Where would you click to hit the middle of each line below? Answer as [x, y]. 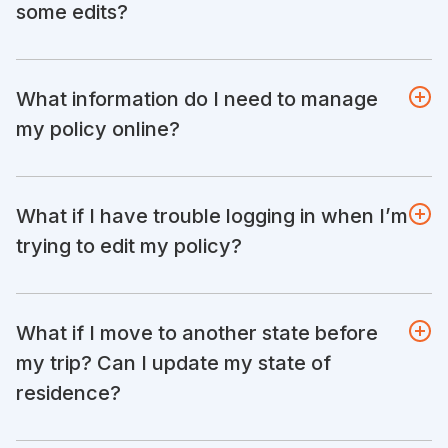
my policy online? [98, 128]
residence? [68, 392]
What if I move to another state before [197, 332]
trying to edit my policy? [129, 245]
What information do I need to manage [197, 98]
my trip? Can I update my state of [173, 362]
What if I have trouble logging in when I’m [212, 215]
